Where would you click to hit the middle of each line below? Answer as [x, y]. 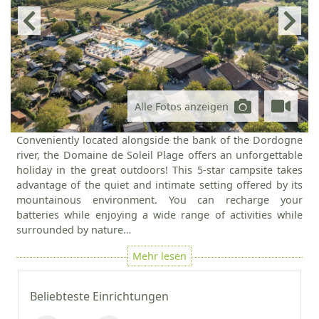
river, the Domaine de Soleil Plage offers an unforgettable [159, 155]
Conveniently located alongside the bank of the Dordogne [159, 140]
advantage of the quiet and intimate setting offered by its [159, 185]
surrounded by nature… [74, 230]
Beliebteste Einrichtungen [99, 296]
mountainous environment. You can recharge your [159, 200]
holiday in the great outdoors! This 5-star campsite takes [159, 170]
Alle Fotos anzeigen [182, 106]
